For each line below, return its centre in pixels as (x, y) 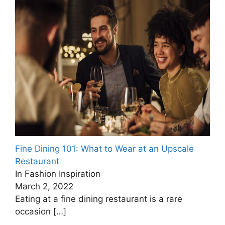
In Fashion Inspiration (58, 174)
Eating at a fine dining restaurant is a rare (99, 199)
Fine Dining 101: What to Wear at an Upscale (104, 148)
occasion (34, 211)
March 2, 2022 (44, 186)
